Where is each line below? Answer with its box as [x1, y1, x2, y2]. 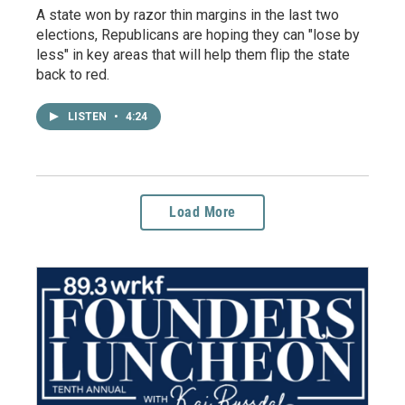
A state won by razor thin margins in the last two [36, 6, 339, 24]
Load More [169, 203, 236, 221]
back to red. [36, 66, 109, 84]
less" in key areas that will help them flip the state [36, 46, 350, 64]
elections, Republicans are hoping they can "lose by [36, 26, 360, 44]
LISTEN [68, 110, 109, 124]
